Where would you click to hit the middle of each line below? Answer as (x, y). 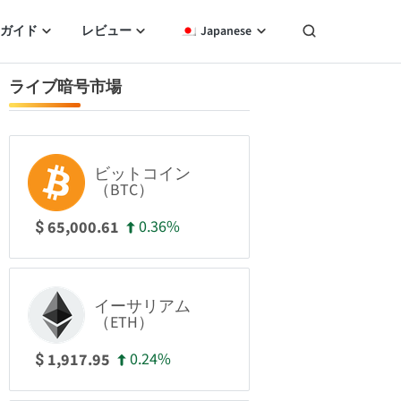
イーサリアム (142, 307)
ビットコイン (142, 174)
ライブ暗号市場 (65, 87)
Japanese (226, 31)
